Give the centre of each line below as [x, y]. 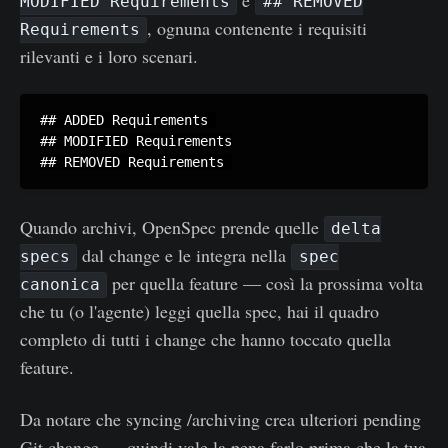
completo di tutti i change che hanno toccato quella [205, 338]
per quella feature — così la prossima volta [268, 282]
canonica [60, 285]
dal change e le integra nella [184, 254]
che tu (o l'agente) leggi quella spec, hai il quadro [199, 310]
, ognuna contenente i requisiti [257, 27]
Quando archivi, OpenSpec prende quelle [172, 226]
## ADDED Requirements [128, 119]
